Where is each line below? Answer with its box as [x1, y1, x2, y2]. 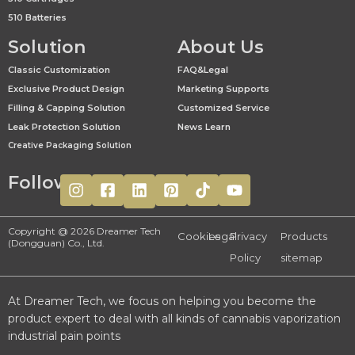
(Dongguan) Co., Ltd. [8, 237, 105, 250]
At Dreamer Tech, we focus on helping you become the [8, 294, 316, 309]
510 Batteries [8, 12, 67, 24]
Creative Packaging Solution [8, 140, 132, 151]
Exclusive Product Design [8, 83, 124, 95]
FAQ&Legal [177, 64, 228, 76]
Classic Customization [8, 64, 110, 76]
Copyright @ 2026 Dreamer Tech [8, 225, 161, 238]
